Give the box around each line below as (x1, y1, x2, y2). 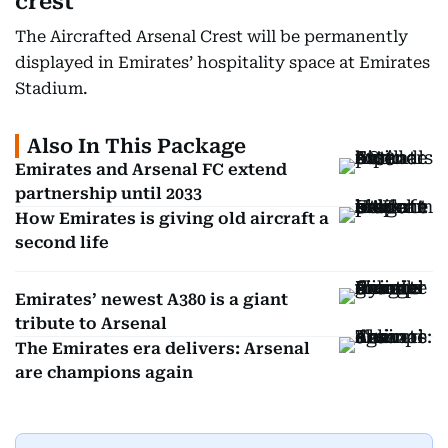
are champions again (15, 363, 193, 383)
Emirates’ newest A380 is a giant (15, 290, 288, 310)
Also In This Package (27, 134, 246, 159)
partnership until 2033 (15, 184, 202, 204)
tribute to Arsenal (15, 314, 167, 334)
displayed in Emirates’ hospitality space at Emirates (15, 53, 430, 73)
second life (15, 233, 109, 253)
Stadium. (15, 79, 88, 99)
